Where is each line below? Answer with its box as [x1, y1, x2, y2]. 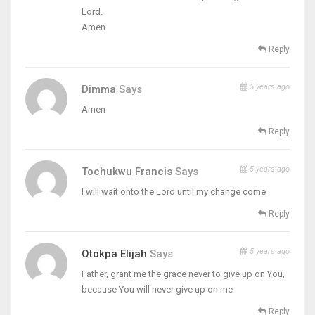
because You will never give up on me [82, 283, 233, 295]
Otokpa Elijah [82, 247, 147, 260]
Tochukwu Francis [82, 165, 175, 178]
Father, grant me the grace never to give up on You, [82, 268, 285, 279]
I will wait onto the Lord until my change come [82, 186, 266, 197]
